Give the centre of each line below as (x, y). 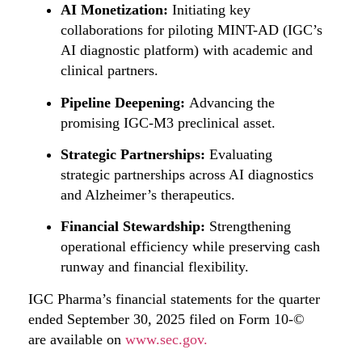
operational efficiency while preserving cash (190, 247)
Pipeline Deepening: (123, 102)
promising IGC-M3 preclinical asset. (168, 122)
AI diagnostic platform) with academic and (187, 51)
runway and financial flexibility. (155, 267)
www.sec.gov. (166, 339)
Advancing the (230, 102)
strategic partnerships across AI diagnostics (187, 175)
